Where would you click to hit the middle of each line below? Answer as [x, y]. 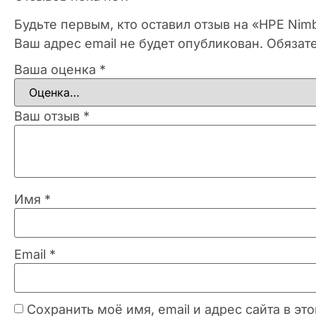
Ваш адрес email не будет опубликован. [139, 43]
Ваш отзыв [49, 116]
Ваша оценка [57, 69]
